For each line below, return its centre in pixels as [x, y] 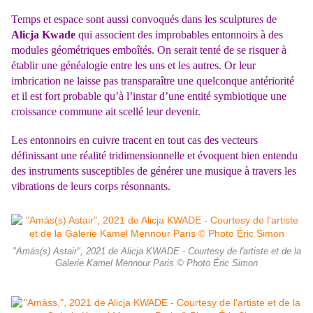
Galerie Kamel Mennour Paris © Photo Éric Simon [156, 264]
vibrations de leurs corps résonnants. [91, 187]
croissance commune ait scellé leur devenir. [106, 112]
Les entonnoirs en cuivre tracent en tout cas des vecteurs [134, 140]
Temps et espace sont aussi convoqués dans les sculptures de [144, 20]
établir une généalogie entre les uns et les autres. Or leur [133, 66]
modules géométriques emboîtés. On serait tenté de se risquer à [149, 50]
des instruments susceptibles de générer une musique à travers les [154, 171]
